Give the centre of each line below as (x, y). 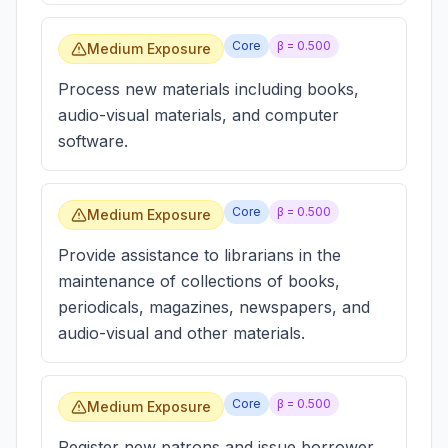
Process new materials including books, (208, 89)
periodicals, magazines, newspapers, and (214, 307)
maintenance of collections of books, (199, 281)
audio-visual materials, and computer (198, 115)
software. (93, 141)
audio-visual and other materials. (181, 333)
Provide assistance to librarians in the (199, 255)
